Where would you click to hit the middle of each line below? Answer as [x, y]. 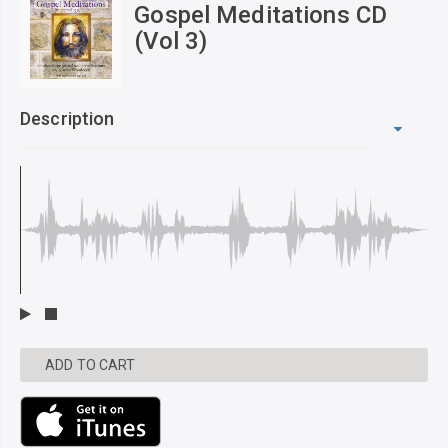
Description [67, 119]
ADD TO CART [90, 365]
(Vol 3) [171, 41]
